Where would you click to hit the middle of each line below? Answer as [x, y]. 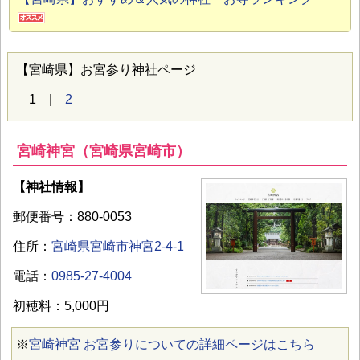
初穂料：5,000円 [61, 305]
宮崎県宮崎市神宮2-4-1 [118, 246]
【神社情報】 [51, 186]
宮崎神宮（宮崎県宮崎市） [104, 151]
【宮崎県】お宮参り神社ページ [106, 69]
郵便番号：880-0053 [72, 216]
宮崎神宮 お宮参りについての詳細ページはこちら [172, 344]
